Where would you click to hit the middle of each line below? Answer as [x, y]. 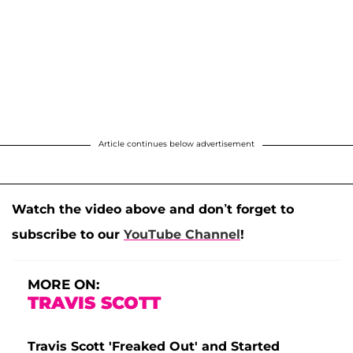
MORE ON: [63, 284]
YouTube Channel [182, 234]
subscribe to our [68, 234]
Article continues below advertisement [176, 144]
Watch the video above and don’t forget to [153, 209]
